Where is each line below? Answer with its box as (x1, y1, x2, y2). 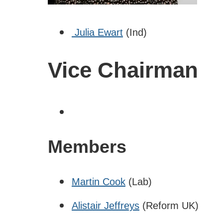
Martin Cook (72, 176, 125, 187)
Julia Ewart (72, 26, 123, 38)
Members (48, 136, 126, 157)
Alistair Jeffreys (72, 200, 139, 211)
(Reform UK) (139, 200, 199, 211)
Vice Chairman (48, 57, 204, 82)
